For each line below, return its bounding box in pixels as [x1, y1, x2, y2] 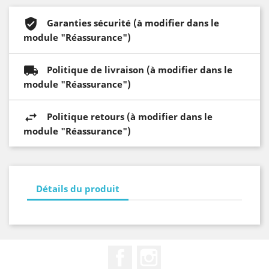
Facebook [132, 245, 176, 258]
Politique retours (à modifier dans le [47, 110, 213, 122]
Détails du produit [36, 182, 119, 195]
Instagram [161, 245, 208, 258]
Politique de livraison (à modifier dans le [47, 63, 232, 76]
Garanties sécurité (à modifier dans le [47, 16, 219, 29]
